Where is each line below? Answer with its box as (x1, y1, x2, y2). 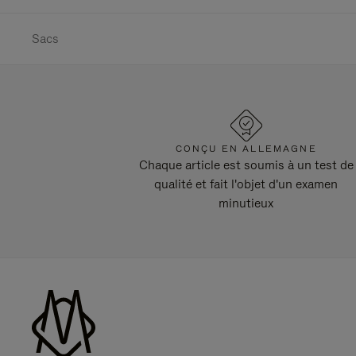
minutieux (219, 195, 274, 211)
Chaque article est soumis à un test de (138, 157, 354, 173)
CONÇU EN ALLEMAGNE (175, 142, 317, 155)
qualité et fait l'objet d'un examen (154, 176, 339, 192)
